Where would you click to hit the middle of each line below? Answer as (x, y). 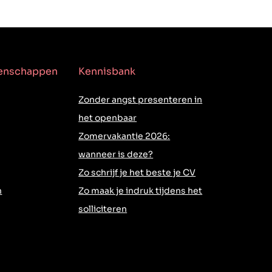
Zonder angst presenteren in (141, 100)
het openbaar (108, 118)
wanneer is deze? (116, 155)
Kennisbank (107, 72)
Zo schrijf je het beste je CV (137, 173)
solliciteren (103, 209)
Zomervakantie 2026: (124, 136)
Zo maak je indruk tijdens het (141, 191)
